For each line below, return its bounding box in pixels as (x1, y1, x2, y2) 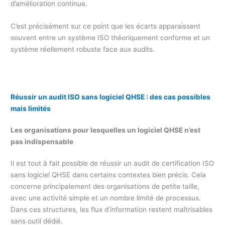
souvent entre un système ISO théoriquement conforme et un (11, 33, 210, 42)
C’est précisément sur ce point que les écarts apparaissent (11, 22, 201, 30)
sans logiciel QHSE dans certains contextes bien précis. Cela (11, 170, 206, 179)
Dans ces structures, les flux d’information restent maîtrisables (11, 205, 213, 213)
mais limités (11, 104, 51, 113)
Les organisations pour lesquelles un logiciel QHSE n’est (11, 126, 201, 134)
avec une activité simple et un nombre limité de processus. (11, 193, 201, 202)
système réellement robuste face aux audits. (11, 45, 155, 53)
